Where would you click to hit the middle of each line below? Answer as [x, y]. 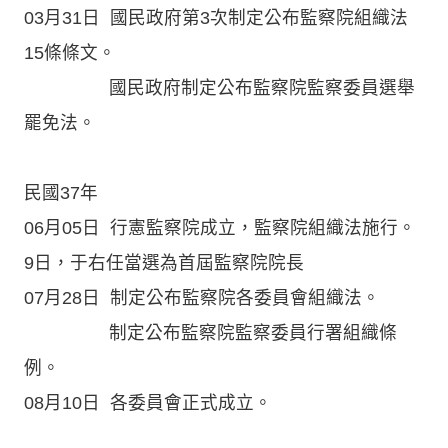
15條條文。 [70, 52]
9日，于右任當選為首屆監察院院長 [164, 262]
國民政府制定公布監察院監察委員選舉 [219, 87]
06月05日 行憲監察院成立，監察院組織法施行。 [220, 227]
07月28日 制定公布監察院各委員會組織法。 [209, 297]
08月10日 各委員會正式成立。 [148, 402]
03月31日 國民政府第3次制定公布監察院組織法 [216, 17]
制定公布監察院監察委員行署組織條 [210, 332]
